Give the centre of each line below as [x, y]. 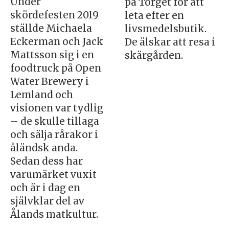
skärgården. [154, 55]
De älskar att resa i [170, 42]
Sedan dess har [46, 161]
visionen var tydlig [56, 108]
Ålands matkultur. [54, 214]
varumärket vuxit [53, 174]
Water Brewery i [49, 81]
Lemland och [41, 95]
